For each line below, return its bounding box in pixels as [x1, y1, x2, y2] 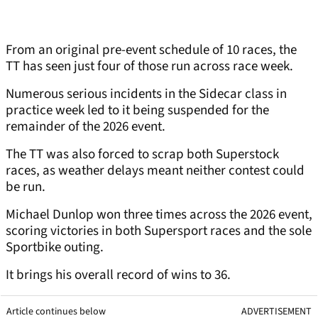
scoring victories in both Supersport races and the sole [6, 221, 312, 241]
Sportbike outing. [6, 237, 104, 257]
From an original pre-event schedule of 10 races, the [6, 40, 297, 60]
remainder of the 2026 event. [6, 116, 165, 136]
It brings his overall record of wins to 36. [6, 265, 231, 285]
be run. [6, 177, 45, 197]
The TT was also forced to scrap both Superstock [6, 144, 279, 164]
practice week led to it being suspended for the [6, 100, 269, 120]
